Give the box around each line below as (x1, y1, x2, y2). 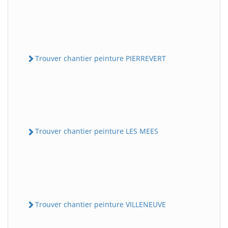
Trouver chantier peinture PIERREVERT (35, 53, 166, 64)
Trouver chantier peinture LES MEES (35, 126, 158, 136)
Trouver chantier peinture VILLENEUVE (35, 199, 166, 209)
